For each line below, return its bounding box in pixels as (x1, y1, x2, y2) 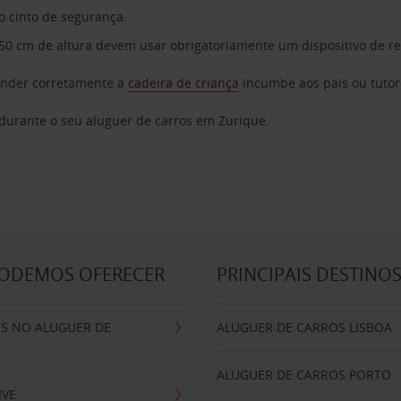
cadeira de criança (128, 74, 240, 91)
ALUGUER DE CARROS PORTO (217, 366, 392, 383)
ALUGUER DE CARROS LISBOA (217, 319, 393, 336)
